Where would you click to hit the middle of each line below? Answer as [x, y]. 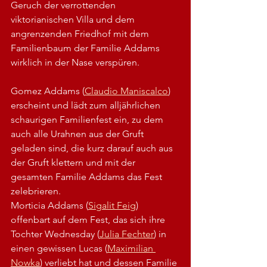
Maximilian [131, 248]
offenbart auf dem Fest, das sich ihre [89, 219]
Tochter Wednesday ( [55, 234]
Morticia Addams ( [49, 205]
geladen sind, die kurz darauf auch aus [93, 148]
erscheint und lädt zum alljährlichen [87, 105]
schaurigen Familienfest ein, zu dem [88, 119]
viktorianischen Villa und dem [74, 19]
